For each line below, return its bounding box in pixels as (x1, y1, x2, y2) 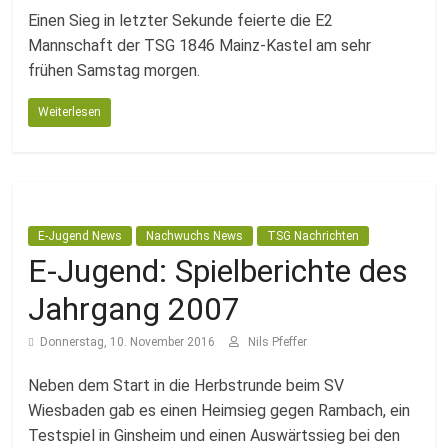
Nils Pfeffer (248, 335, 308, 349)
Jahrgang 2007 (28, 290, 241, 328)
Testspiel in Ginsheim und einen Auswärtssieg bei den (28, 426, 401, 445)
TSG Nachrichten (267, 229, 360, 243)
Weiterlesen (38, 105, 102, 119)
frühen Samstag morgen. (28, 61, 201, 80)
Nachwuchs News (146, 229, 244, 243)
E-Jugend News (38, 229, 123, 243)
